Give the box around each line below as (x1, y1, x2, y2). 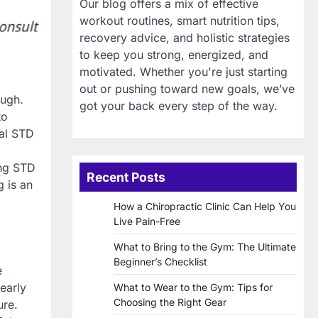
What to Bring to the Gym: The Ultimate (114, 241, 296, 253)
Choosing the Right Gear (114, 296, 226, 309)
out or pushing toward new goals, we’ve (79, 82, 295, 97)
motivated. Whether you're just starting (79, 65, 287, 79)
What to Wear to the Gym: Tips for (114, 281, 273, 294)
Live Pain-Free (114, 215, 180, 228)
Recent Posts (87, 170, 165, 185)
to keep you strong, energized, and (79, 48, 268, 62)
